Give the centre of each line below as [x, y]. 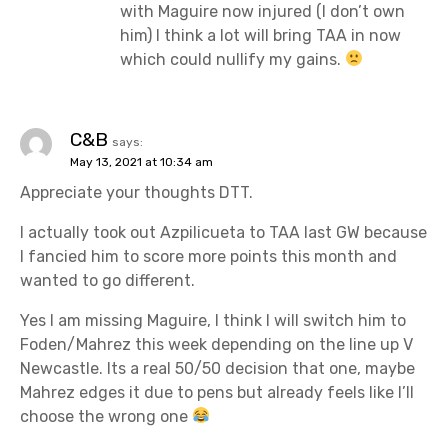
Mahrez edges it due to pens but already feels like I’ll [217, 392]
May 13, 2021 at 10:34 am [141, 161]
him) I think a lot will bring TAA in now [260, 35]
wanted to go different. [107, 280]
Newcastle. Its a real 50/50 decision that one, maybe [217, 368]
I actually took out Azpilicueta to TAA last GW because [223, 232]
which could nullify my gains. [232, 59]
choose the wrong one [106, 416]
